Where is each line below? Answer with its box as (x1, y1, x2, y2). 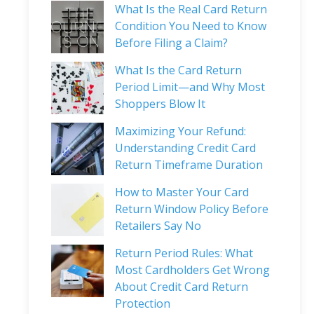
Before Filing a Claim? (114, 35, 228, 51)
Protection (114, 296, 170, 312)
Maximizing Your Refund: (114, 123, 246, 139)
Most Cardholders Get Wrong (114, 262, 270, 278)
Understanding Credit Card (114, 140, 256, 156)
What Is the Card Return (114, 62, 242, 78)
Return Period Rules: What (114, 245, 253, 261)
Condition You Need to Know (114, 18, 266, 34)
